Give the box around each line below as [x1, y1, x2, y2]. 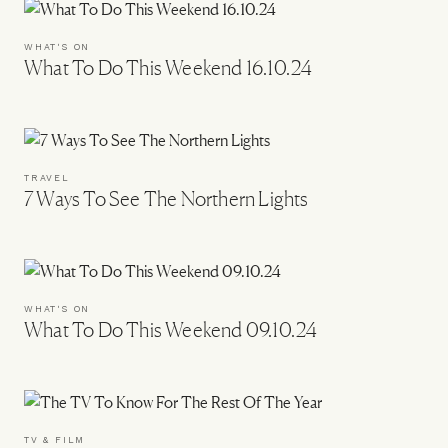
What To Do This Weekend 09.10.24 [24, 318, 318, 342]
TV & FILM [24, 435, 86, 445]
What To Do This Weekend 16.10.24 [24, 56, 313, 80]
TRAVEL [24, 173, 70, 183]
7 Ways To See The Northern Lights [24, 187, 309, 211]
